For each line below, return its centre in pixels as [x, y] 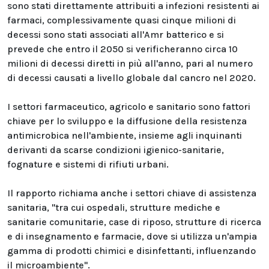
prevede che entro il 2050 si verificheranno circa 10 [122, 49]
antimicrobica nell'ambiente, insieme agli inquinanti [125, 135]
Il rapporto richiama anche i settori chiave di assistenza [132, 193]
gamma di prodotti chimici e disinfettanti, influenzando [131, 251]
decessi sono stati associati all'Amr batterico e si [116, 35]
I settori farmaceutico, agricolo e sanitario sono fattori [129, 107]
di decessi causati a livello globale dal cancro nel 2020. [131, 78]
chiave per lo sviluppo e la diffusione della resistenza [127, 121]
